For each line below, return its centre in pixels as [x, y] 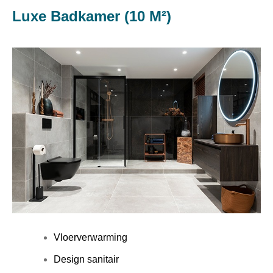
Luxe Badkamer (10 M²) [92, 16]
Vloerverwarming [90, 237]
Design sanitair [86, 259]
